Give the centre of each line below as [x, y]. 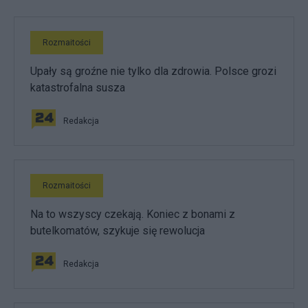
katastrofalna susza [78, 87]
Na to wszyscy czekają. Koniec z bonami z [133, 214]
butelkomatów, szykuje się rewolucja [118, 230]
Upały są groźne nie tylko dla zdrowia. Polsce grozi [153, 71]
